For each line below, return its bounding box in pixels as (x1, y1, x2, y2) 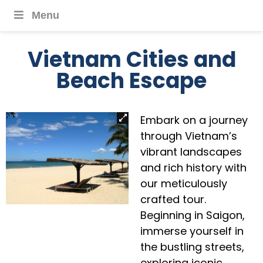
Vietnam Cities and (27, 45, 236, 75)
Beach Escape (56, 66, 207, 96)
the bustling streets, (140, 240, 245, 254)
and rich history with (140, 160, 247, 175)
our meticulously (140, 176, 228, 191)
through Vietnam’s (140, 129, 238, 143)
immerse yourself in (140, 224, 244, 238)
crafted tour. (140, 192, 207, 207)
